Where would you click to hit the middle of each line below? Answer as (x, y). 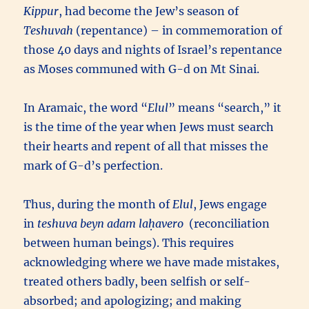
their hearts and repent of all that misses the (146, 146)
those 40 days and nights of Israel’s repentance (153, 49)
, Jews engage (230, 204)
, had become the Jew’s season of (149, 11)
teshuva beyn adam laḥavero (111, 223)
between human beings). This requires (129, 242)
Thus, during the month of (98, 204)
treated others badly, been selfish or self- (137, 281)
